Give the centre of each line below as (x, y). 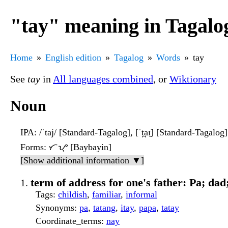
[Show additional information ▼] (82, 161)
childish (73, 195)
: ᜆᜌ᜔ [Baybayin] (78, 147)
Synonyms (55, 208)
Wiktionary (193, 79)
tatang (104, 208)
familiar (106, 195)
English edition (73, 57)
